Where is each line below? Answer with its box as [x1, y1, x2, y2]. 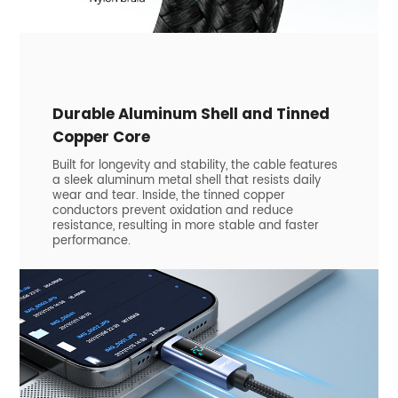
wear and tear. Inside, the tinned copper [52, 186, 285, 205]
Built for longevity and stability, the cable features [52, 155, 338, 175]
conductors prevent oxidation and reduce [52, 201, 293, 220]
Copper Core [52, 126, 150, 148]
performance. [52, 231, 131, 251]
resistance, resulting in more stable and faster [52, 216, 319, 235]
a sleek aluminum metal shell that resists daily [52, 171, 321, 190]
